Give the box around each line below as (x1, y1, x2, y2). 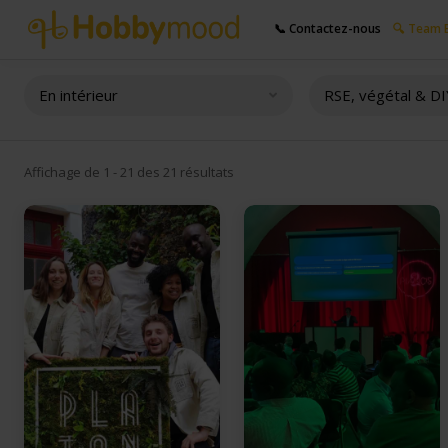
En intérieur (39, 85, 118, 105)
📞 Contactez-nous (274, 20, 381, 38)
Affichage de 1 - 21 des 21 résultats (24, 163, 234, 182)
